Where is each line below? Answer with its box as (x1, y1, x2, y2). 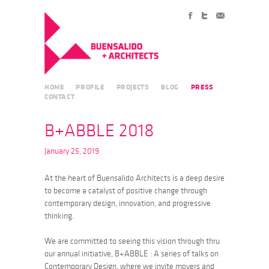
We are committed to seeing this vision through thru (44, 236, 220, 246)
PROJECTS (116, 82, 150, 91)
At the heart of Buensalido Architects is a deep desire (44, 173, 225, 183)
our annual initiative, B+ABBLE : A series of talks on (44, 249, 219, 258)
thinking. (44, 211, 74, 220)
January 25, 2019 (44, 146, 99, 156)
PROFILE (76, 82, 104, 91)
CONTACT (44, 92, 75, 101)
